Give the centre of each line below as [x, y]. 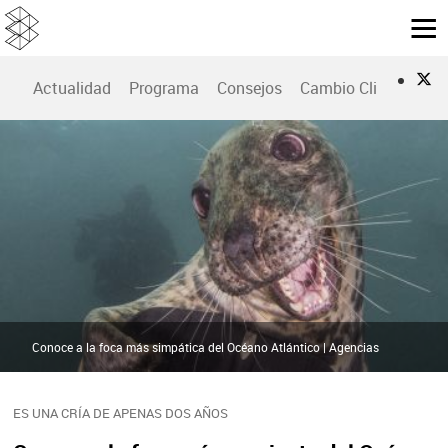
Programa [164, 88]
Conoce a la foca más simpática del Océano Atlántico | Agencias [205, 346]
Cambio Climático [364, 88]
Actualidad [72, 88]
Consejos [249, 88]
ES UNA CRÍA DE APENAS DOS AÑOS [120, 412]
